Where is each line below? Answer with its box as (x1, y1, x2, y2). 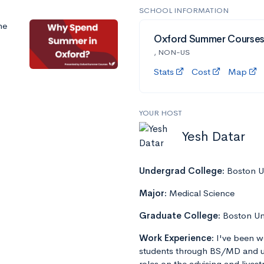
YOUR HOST (139, 108, 182, 118)
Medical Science (169, 187, 235, 199)
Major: (139, 187, 169, 199)
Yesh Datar (181, 127, 245, 145)
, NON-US (154, 47, 190, 58)
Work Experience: (139, 232, 216, 244)
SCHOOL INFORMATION (139, 5, 229, 16)
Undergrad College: (139, 165, 227, 177)
